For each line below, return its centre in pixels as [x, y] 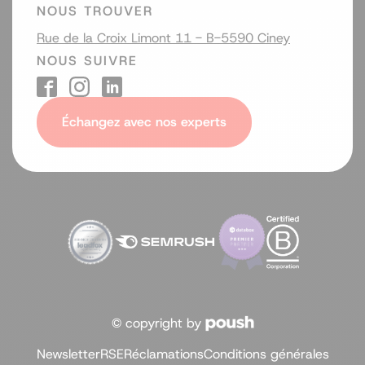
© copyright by [158, 323]
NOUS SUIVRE [87, 61]
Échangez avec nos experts [144, 122]
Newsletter [68, 354]
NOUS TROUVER [95, 11]
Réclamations [163, 354]
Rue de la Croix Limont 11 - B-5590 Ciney [163, 38]
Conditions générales [266, 354]
